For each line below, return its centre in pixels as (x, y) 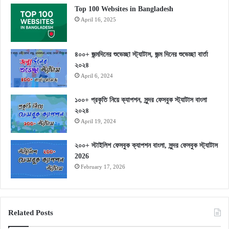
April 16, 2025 (98, 20)
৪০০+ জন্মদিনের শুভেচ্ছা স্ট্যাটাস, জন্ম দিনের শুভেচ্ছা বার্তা (141, 55)
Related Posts (31, 213)
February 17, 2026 (103, 167)
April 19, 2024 (98, 121)
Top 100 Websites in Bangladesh (124, 9)
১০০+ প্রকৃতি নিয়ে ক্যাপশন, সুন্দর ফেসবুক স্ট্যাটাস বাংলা (141, 100)
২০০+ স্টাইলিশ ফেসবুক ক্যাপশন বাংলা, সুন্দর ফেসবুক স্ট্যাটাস (146, 146)
